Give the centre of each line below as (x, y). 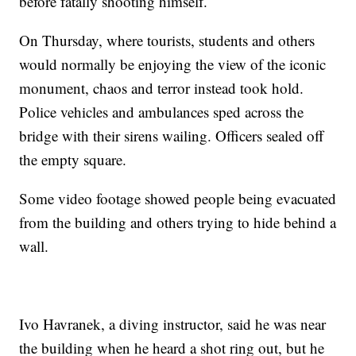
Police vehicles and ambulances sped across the (162, 112)
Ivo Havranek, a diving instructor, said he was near (173, 324)
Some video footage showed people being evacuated (178, 199)
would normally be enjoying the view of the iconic (173, 64)
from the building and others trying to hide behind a (178, 222)
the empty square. (73, 160)
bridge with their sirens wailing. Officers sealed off (172, 136)
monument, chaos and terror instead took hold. (162, 88)
